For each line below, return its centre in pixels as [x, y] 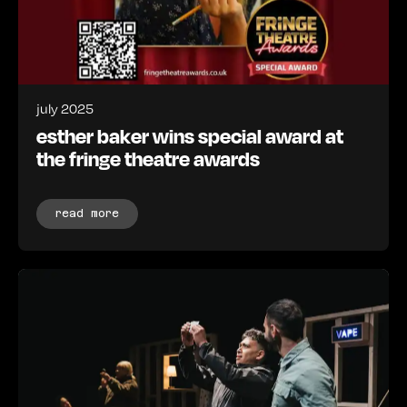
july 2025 [65, 108]
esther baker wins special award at [190, 135]
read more [87, 213]
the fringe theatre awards [148, 158]
